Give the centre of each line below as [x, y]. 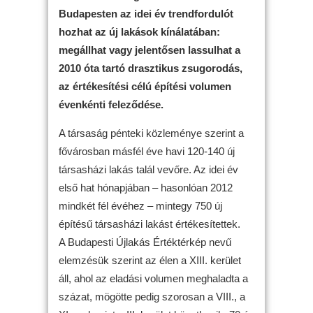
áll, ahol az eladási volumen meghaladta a [153, 278]
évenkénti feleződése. [111, 104]
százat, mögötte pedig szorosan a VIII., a [152, 296]
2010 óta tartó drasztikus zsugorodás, [151, 68]
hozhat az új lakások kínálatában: [139, 31]
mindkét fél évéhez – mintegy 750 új [140, 205]
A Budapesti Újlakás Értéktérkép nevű [145, 242]
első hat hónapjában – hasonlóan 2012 [146, 187]
